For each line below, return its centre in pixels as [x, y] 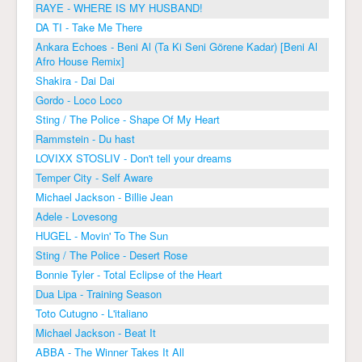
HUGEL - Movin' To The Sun [102, 236]
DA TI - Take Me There [89, 27]
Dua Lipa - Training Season [99, 294]
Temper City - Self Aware [94, 177]
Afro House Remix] [80, 61]
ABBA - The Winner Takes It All [110, 352]
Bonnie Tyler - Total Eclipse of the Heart [129, 274]
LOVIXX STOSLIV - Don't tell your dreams [134, 158]
